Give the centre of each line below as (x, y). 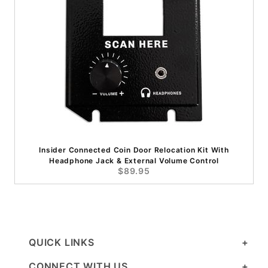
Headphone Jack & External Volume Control (134, 161)
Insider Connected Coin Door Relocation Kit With (134, 150)
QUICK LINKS (62, 243)
